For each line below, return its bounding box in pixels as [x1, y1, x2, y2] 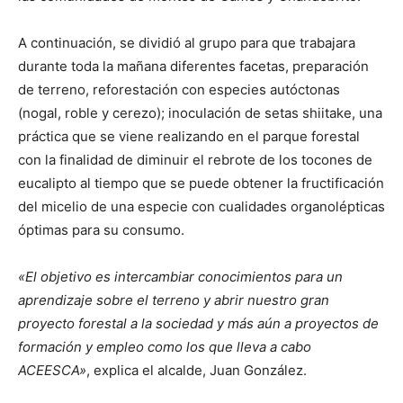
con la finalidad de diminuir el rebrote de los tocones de [18, 151, 372, 169]
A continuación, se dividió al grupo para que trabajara [18, 34, 355, 52]
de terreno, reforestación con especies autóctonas [18, 81, 340, 99]
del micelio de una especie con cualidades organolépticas [18, 198, 385, 216]
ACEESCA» [18, 362, 86, 380]
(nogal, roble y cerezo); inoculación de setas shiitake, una [18, 104, 382, 122]
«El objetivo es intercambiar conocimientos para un [18, 268, 343, 286]
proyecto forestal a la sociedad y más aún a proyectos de [18, 315, 379, 333]
